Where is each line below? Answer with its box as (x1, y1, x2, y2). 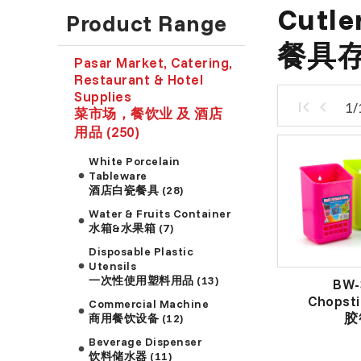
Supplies (74, 87, 132, 105)
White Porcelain (89, 153, 180, 168)
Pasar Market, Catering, (74, 53, 233, 71)
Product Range (66, 8, 227, 37)
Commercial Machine (89, 296, 210, 311)
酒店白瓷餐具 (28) (89, 182, 184, 197)
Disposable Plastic (89, 243, 194, 259)
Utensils (89, 258, 137, 273)
